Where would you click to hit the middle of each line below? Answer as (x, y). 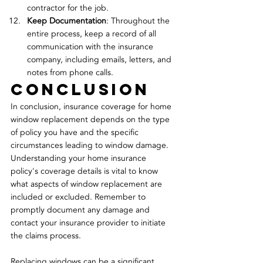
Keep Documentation (67, 21)
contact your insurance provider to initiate (89, 223)
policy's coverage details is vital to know (85, 171)
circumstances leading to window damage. (91, 146)
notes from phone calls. (70, 73)
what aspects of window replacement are (87, 184)
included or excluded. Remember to (79, 197)
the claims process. (46, 236)
